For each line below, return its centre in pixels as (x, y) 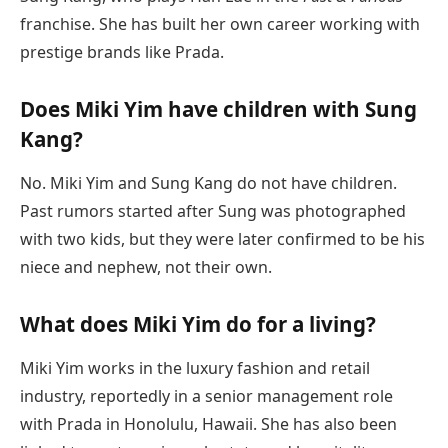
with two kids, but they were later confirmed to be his (222, 239)
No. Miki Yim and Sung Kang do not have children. (208, 183)
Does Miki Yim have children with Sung (218, 108)
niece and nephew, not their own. (146, 267)
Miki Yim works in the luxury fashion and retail (195, 368)
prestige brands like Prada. (122, 51)
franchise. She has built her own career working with (220, 23)
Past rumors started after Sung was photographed (213, 211)
